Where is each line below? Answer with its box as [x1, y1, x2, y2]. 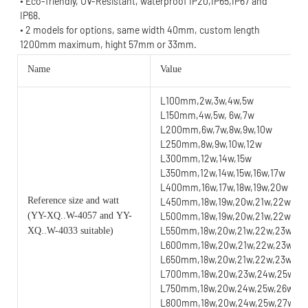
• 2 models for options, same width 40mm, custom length [20, 23, 260, 36]
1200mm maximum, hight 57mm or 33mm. [20, 38, 197, 50]
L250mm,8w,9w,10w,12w [160, 137, 262, 150]
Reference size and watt [27, 195, 119, 206]
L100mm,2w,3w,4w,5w [160, 94, 254, 107]
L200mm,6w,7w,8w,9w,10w [160, 123, 272, 135]
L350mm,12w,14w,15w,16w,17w [160, 166, 285, 179]
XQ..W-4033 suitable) [27, 225, 113, 236]
